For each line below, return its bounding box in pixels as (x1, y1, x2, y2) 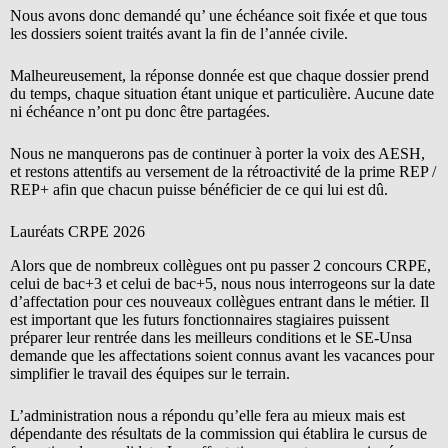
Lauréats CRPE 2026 (10, 222, 145, 240)
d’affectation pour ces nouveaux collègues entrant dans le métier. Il (10, 292, 429, 310)
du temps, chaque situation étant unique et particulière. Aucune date (10, 84, 434, 102)
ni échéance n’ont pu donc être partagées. (10, 102, 270, 120)
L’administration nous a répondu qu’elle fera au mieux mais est (10, 406, 405, 424)
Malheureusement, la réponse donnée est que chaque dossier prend (10, 66, 429, 84)
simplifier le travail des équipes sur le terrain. (10, 364, 290, 382)
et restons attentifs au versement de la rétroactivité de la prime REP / (10, 162, 436, 180)
